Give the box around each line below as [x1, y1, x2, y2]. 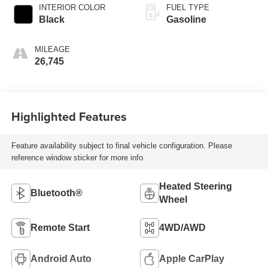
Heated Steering [159, 181, 232, 192]
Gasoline [166, 14, 206, 25]
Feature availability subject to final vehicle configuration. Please [11, 141, 232, 150]
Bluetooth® [30, 188, 83, 199]
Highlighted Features [11, 107, 127, 125]
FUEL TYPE [166, 3, 209, 13]
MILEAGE [34, 45, 70, 54]
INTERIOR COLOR [38, 3, 105, 13]
